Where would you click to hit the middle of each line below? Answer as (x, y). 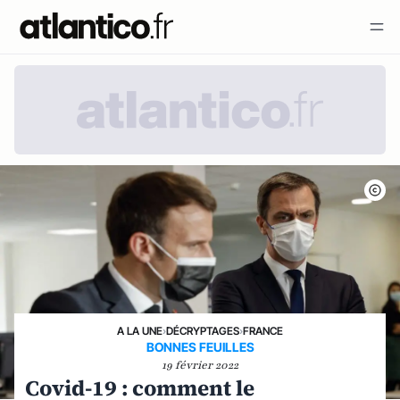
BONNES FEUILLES (200, 347)
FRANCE (263, 331)
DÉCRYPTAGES (203, 331)
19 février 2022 (200, 365)
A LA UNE (140, 331)
